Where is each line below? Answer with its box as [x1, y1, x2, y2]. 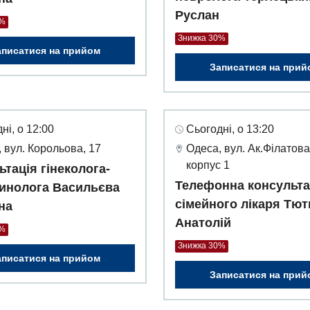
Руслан [175, 8, 219, 23]
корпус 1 [186, 159, 230, 172]
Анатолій [175, 216, 231, 230]
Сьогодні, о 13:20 [186, 123, 274, 136]
